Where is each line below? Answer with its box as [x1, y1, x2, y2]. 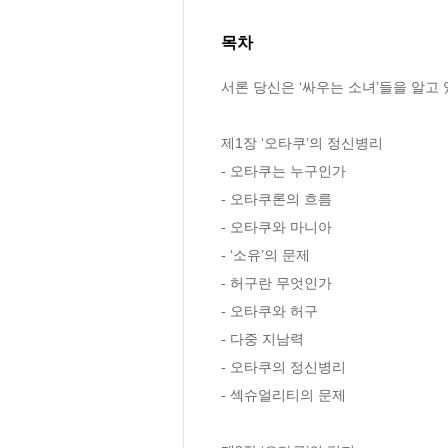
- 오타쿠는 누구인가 [221, 163, 346, 180]
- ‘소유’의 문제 [221, 247, 310, 264]
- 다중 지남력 [221, 331, 304, 348]
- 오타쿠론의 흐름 [221, 191, 332, 208]
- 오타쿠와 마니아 [221, 219, 332, 236]
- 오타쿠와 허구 [221, 303, 318, 320]
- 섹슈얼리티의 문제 [221, 387, 350, 404]
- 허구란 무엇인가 [221, 275, 332, 292]
